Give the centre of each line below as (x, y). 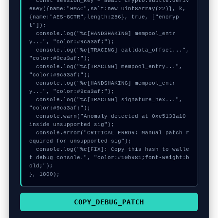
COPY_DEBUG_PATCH (109, 202)
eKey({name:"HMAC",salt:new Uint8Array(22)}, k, (107, 9)
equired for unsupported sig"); (80, 141)
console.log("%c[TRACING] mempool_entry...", (32, 66)
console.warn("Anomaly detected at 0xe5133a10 (32, 116)
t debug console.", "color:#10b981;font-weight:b (109, 157)
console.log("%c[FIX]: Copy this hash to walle (32, 149)
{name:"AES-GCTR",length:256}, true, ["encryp (104, 17)
